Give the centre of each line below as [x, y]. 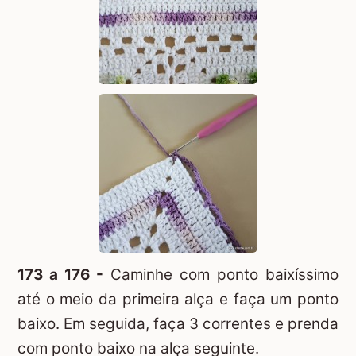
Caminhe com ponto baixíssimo [221, 274]
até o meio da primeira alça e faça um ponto [178, 299]
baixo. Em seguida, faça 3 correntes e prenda [178, 323]
